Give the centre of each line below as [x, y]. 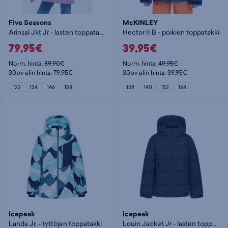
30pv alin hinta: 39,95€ [154, 73]
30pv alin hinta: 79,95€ [41, 73]
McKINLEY [140, 22]
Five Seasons [30, 22]
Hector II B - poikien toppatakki [171, 32]
